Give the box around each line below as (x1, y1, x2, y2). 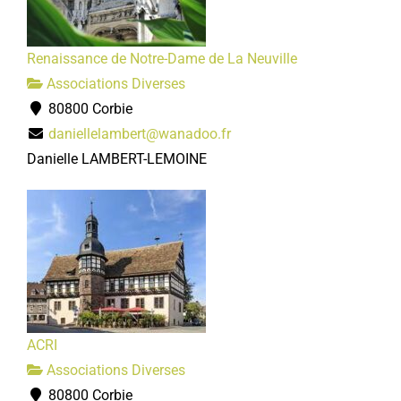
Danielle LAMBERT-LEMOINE (27, 150, 207, 167)
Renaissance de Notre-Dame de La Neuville (27, 50, 297, 67)
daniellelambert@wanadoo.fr (48, 125, 231, 142)
